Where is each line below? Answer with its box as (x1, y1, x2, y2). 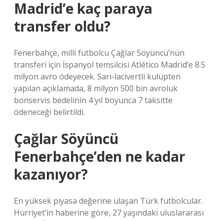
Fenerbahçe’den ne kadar (14, 147, 185, 166)
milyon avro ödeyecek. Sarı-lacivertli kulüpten (14, 71, 181, 82)
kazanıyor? (14, 165, 88, 184)
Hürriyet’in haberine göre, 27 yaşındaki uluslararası (14, 207, 204, 218)
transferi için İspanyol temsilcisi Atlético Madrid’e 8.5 (14, 59, 205, 70)
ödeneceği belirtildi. (14, 107, 85, 117)
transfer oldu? (14, 17, 110, 36)
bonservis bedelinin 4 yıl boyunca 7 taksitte (14, 95, 173, 106)
